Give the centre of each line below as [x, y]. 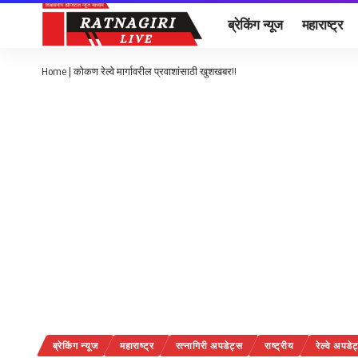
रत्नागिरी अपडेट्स [209, 346]
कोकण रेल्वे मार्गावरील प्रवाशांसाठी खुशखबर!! [155, 71]
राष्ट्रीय [279, 346]
